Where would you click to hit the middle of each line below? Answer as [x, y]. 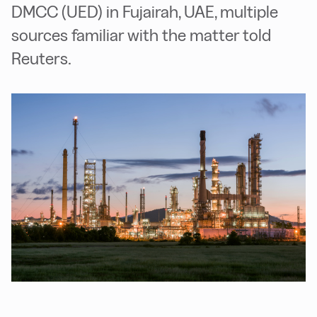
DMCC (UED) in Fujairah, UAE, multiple [145, 12]
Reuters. [41, 58]
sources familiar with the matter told [141, 35]
